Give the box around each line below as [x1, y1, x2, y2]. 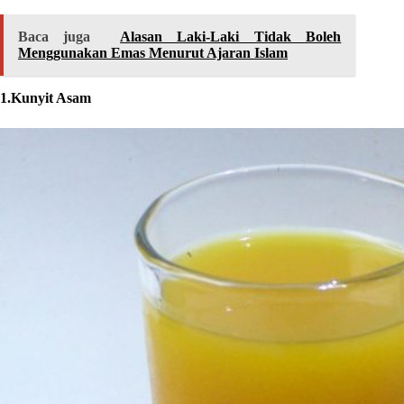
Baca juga [18, 29, 91, 45]
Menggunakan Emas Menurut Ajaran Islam [18, 45, 288, 61]
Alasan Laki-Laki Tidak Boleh [120, 29, 342, 45]
